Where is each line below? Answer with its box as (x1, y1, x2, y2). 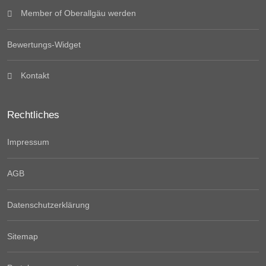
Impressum (7, 137, 49, 147)
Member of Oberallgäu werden (18, 8, 136, 18)
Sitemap (7, 232, 38, 242)
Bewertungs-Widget (7, 39, 81, 49)
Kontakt (18, 71, 49, 81)
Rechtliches (7, 109, 59, 121)
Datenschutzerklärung (7, 200, 90, 210)
